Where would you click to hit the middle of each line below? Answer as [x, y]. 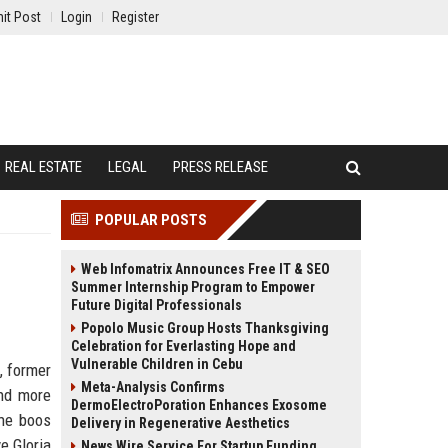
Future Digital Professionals [156, 305]
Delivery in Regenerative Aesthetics [180, 423]
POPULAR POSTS [151, 220]
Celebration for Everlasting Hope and [183, 346]
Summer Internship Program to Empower [193, 287]
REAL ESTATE [43, 167]
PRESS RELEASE [220, 167]
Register [135, 17]
